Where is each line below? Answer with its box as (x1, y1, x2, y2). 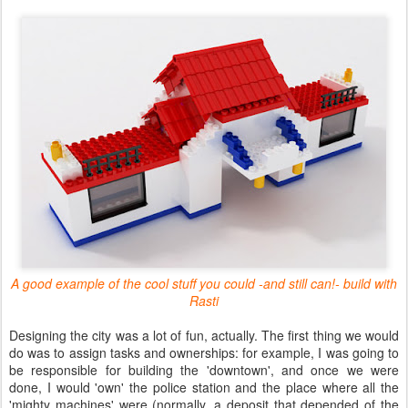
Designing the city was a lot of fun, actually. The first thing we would (9, 326, 399, 344)
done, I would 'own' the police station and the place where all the (9, 378, 399, 396)
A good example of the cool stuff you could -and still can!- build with (11, 274, 397, 292)
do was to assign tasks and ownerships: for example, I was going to (9, 343, 399, 362)
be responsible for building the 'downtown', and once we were (9, 361, 399, 379)
